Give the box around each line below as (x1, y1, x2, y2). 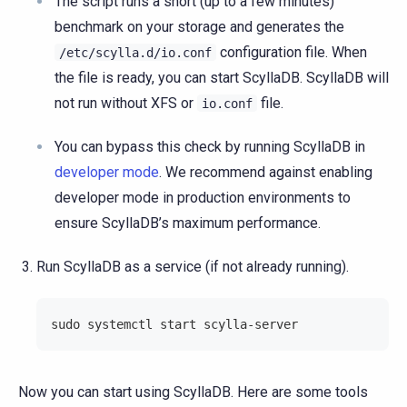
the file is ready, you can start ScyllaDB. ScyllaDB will (55, 69, 389, 87)
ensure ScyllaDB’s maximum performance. (55, 214, 321, 233)
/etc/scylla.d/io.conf (59, 45, 212, 61)
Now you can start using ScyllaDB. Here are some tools (18, 383, 368, 402)
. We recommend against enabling (159, 164, 372, 182)
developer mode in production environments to (55, 189, 351, 207)
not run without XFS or (55, 94, 197, 113)
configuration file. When (216, 44, 367, 62)
